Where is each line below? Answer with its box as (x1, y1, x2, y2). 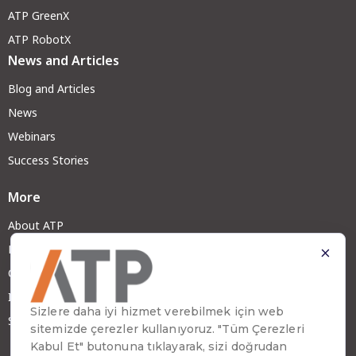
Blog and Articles (8, 80, 96, 96)
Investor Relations (8, 288, 104, 304)
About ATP (8, 217, 64, 233)
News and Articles (8, 51, 120, 69)
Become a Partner (8, 241, 104, 257)
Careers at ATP (8, 265, 87, 281)
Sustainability (8, 312, 77, 328)
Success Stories (8, 152, 90, 168)
